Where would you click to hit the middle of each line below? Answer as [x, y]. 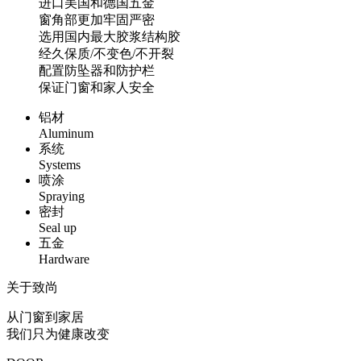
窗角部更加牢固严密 [97, 19]
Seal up [58, 227]
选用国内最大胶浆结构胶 [110, 36]
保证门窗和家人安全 [97, 87]
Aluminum [66, 133]
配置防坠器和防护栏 [97, 70]
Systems [60, 164]
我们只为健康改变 [58, 334]
